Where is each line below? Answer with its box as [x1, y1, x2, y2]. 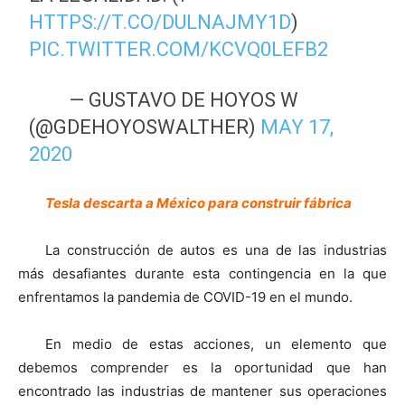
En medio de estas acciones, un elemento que [45, 334, 387, 353]
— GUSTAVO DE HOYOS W [69, 88, 299, 111]
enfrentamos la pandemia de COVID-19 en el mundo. [18, 287, 353, 306]
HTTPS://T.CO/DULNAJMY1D [29, 10, 292, 33]
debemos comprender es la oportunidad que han [18, 358, 387, 376]
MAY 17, [260, 115, 334, 138]
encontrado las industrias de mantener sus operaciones [18, 381, 387, 400]
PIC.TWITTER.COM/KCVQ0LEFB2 [29, 37, 329, 61]
